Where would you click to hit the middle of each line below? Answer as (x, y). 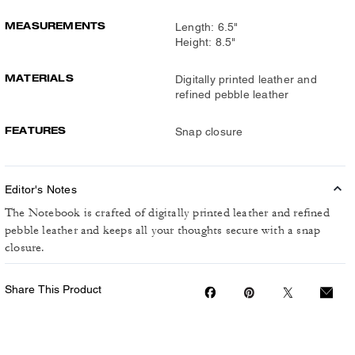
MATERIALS (39, 78)
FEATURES (36, 130)
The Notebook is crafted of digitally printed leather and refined (167, 213)
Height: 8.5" (206, 42)
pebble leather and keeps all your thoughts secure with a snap (163, 230)
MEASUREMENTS (55, 26)
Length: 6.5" (207, 27)
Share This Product (53, 289)
